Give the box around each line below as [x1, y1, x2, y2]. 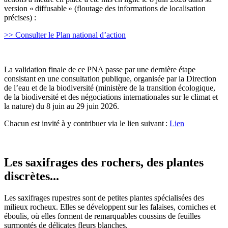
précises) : [4, 13, 38, 22]
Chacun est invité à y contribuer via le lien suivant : [4, 119, 169, 128]
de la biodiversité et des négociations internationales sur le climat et [4, 92, 218, 101]
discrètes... [4, 169, 59, 183]
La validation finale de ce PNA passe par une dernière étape [4, 65, 195, 74]
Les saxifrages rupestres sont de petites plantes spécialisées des [4, 193, 204, 202]
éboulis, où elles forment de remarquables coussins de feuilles [4, 211, 201, 220]
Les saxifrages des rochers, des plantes [4, 155, 204, 169]
